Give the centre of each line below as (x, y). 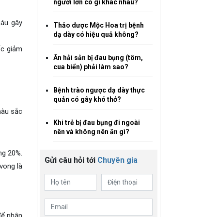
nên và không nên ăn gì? (91, 132)
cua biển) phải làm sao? (91, 67)
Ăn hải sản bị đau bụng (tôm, (98, 58)
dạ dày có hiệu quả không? (96, 34)
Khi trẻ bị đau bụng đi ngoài (97, 123)
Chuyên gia (117, 160)
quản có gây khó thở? (87, 99)
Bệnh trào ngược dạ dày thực (99, 90)
